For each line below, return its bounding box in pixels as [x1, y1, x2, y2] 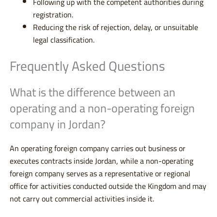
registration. [33, 7, 73, 22]
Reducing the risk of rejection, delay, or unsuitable [33, 20, 198, 35]
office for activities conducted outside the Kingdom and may [10, 179, 206, 194]
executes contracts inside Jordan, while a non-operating [10, 154, 193, 169]
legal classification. [33, 32, 94, 47]
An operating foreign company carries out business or [10, 141, 186, 156]
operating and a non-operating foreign [10, 97, 195, 120]
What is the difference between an [10, 81, 175, 104]
